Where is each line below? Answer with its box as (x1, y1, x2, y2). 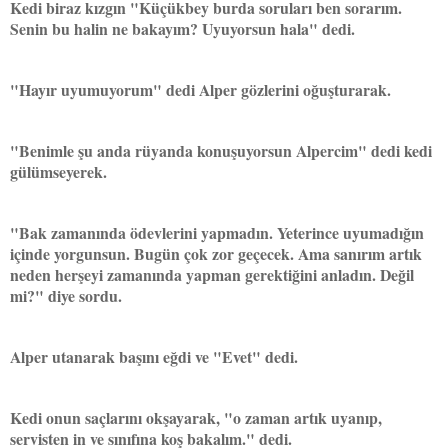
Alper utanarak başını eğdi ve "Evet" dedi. (10, 344, 298, 368)
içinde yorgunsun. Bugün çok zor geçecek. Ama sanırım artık (10, 241, 422, 265)
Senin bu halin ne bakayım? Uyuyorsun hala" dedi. (10, 16, 355, 40)
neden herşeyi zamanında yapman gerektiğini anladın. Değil (10, 262, 414, 286)
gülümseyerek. (10, 159, 107, 183)
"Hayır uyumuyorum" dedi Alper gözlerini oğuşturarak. (10, 77, 391, 101)
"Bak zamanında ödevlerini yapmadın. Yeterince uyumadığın (10, 220, 424, 244)
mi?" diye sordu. (10, 283, 122, 307)
